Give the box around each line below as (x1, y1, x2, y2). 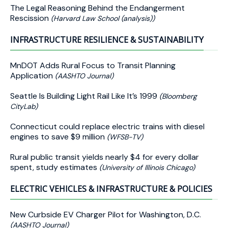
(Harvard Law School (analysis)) (51, 14, 155, 23)
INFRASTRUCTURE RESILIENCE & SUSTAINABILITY (10, 34, 204, 45)
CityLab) (10, 102, 38, 111)
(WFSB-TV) (107, 132, 143, 141)
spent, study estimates (10, 162, 99, 173)
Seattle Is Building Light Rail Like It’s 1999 (10, 91, 159, 101)
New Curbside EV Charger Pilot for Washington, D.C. (10, 209, 201, 220)
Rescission (10, 13, 51, 23)
